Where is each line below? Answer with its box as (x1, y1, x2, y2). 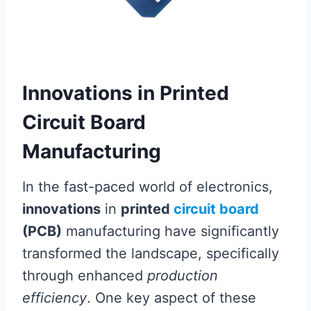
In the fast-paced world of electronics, (22, 178, 273, 195)
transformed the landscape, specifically (22, 245, 279, 262)
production (147, 267, 218, 284)
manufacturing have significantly (62, 223, 279, 239)
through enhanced (22, 267, 147, 284)
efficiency (22, 289, 87, 306)
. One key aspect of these (87, 289, 256, 306)
